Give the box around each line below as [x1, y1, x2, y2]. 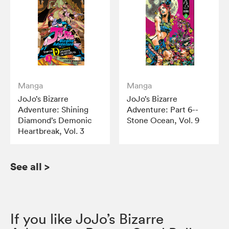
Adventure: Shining [18, 104, 88, 115]
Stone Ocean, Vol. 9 [127, 115, 200, 126]
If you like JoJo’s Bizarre [10, 210, 164, 228]
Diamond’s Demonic [18, 115, 91, 126]
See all [10, 159, 42, 174]
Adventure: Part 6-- [127, 104, 199, 115]
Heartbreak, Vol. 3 [18, 126, 84, 136]
